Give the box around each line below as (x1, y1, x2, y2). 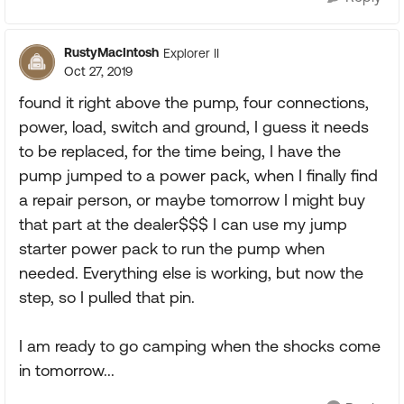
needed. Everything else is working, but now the (19, 263, 363, 282)
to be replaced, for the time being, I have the (19, 142, 341, 161)
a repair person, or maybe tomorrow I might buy (19, 190, 365, 209)
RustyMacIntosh (64, 45, 159, 60)
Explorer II (163, 45, 219, 60)
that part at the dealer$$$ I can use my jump (19, 215, 347, 234)
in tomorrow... (19, 361, 115, 380)
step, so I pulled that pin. (19, 288, 195, 307)
